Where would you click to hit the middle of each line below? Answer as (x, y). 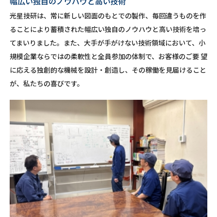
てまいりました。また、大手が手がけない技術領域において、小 (108, 43)
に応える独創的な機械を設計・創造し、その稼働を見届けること (108, 70)
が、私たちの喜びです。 (47, 83)
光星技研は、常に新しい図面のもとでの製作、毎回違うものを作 (108, 15)
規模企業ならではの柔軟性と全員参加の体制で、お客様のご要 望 (108, 56)
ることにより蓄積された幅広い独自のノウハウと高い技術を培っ (108, 29)
